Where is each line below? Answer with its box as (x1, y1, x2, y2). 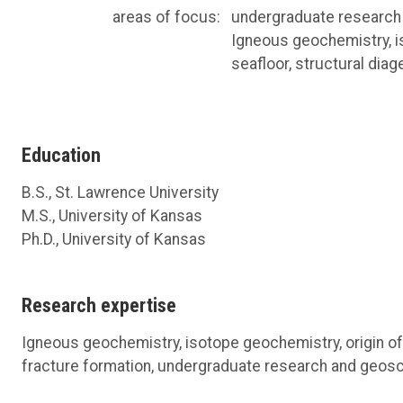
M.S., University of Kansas (22, 206, 202, 225)
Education (22, 143, 101, 166)
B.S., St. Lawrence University (22, 183, 219, 201)
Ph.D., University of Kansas (22, 229, 206, 248)
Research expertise (22, 293, 176, 317)
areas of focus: (112, 7, 221, 26)
